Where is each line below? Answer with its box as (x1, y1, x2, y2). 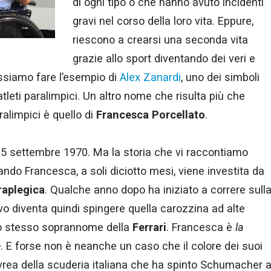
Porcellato (152, 108, 205, 121)
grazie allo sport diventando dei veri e (73, 52, 256, 65)
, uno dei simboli (181, 71, 260, 83)
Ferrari (132, 220, 166, 233)
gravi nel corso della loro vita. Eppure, (73, 15, 254, 27)
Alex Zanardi (120, 71, 181, 83)
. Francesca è (166, 220, 235, 233)
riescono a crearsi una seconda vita (73, 33, 249, 46)
